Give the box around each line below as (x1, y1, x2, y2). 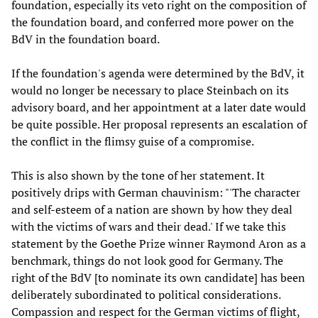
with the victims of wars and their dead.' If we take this (11, 218, 286, 234)
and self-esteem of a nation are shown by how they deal (11, 201, 292, 217)
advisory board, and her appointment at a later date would (11, 99, 306, 115)
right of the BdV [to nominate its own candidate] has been (11, 269, 305, 285)
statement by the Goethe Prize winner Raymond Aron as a (11, 235, 306, 251)
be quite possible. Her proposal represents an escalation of (11, 116, 307, 132)
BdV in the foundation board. (11, 31, 160, 47)
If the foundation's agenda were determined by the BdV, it (11, 65, 305, 81)
